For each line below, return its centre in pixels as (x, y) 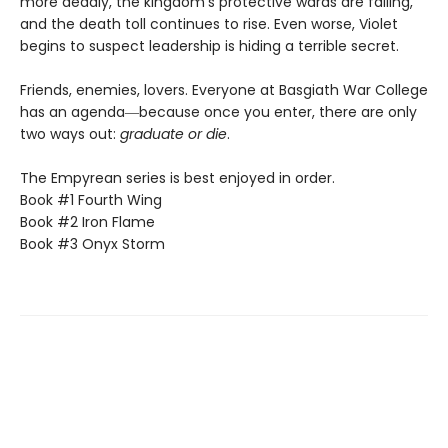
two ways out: (70, 133)
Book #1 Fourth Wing (91, 199)
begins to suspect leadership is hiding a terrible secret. (209, 45)
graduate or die (173, 133)
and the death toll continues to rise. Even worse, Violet (209, 23)
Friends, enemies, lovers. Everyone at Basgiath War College (224, 89)
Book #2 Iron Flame (87, 221)
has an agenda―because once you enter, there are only (218, 111)
